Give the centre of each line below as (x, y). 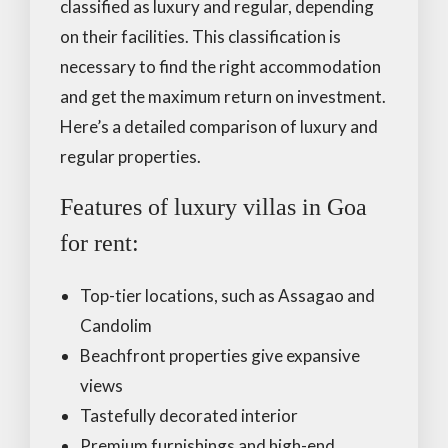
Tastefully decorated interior (189, 415)
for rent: (99, 242)
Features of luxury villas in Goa (213, 206)
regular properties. (130, 156)
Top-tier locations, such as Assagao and (227, 295)
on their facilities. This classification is (200, 36)
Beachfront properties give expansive (220, 355)
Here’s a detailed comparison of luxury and (219, 126)
